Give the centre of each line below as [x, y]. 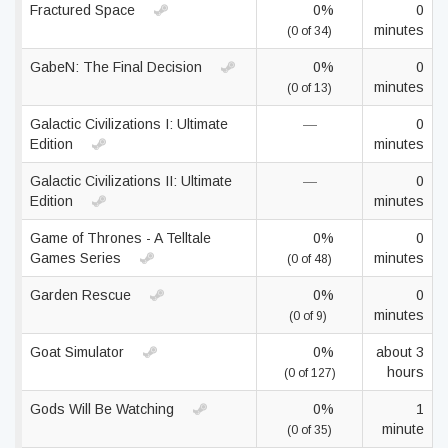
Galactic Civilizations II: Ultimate [131, 181]
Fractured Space [84, 10]
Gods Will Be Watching [104, 409]
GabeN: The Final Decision [118, 67]
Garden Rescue [82, 295]
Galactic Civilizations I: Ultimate [129, 124]
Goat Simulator [79, 352]
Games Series [77, 258]
